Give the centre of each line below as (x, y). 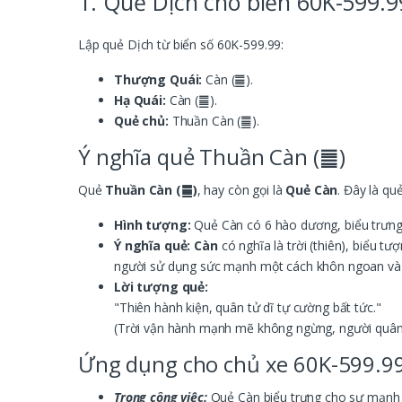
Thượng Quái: (158, 80)
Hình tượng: (153, 225)
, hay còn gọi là (241, 190)
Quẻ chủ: (141, 121)
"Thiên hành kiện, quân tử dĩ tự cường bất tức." (248, 308)
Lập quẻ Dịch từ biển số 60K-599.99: (181, 45)
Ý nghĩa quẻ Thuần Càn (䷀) (212, 157)
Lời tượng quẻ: (162, 287)
